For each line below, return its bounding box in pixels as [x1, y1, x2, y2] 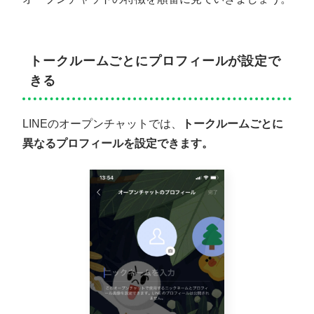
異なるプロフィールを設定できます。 [22, 137, 213, 150]
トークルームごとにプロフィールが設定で [29, 54, 282, 69]
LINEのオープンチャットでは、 [22, 118, 182, 130]
